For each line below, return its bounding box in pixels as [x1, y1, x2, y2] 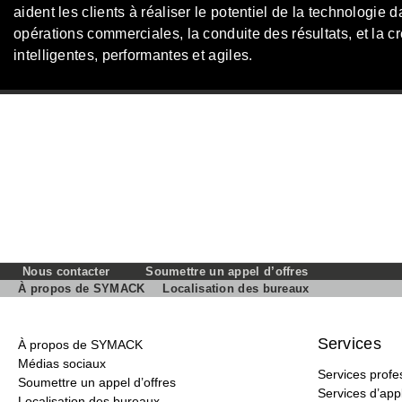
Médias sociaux [18, 356, 106, 371]
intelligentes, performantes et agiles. [13, 48, 253, 63]
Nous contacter [22, 265, 110, 278]
